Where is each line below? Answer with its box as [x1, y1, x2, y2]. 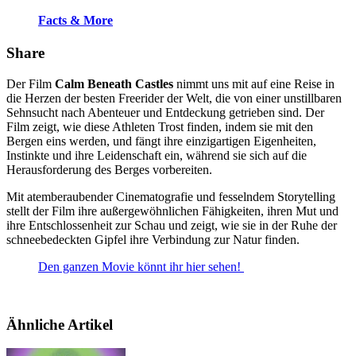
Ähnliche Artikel [6, 315, 113, 333]
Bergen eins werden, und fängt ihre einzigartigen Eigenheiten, [6, 133, 316, 148]
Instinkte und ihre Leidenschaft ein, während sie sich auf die [6, 148, 307, 162]
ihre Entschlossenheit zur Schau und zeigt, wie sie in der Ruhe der [6, 218, 337, 232]
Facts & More [38, 13, 113, 27]
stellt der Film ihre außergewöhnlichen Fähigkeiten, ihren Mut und [6, 203, 339, 218]
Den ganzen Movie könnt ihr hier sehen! [38, 259, 244, 273]
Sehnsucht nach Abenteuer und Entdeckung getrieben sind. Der [6, 105, 324, 119]
